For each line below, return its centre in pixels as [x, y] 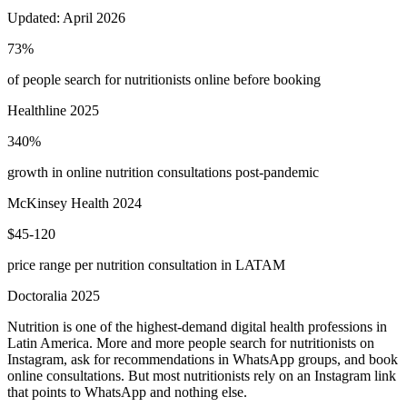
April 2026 [94, 17]
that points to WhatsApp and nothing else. [127, 392]
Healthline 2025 [53, 110]
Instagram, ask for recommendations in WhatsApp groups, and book [203, 359]
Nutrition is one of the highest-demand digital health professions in [197, 326]
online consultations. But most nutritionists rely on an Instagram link [202, 375]
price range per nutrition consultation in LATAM [146, 264]
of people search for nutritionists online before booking [164, 79]
